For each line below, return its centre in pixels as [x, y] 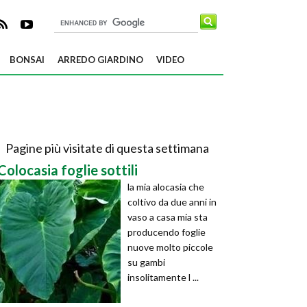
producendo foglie [167, 232]
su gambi [146, 262]
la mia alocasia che [166, 187]
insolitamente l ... [163, 277]
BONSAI [27, 60]
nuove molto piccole [170, 247]
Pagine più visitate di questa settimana [107, 148]
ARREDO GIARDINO [100, 60]
